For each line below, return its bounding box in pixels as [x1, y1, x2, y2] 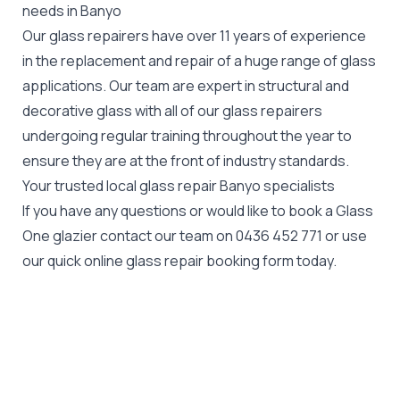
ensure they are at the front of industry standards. [22, 150, 349, 171]
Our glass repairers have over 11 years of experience [22, 25, 366, 46]
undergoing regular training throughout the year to [22, 125, 352, 146]
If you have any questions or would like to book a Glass [22, 200, 373, 221]
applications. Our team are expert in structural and [22, 75, 349, 96]
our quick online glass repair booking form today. [22, 250, 337, 271]
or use [322, 225, 367, 246]
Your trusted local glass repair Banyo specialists [22, 175, 335, 196]
